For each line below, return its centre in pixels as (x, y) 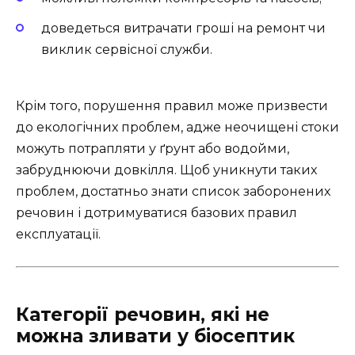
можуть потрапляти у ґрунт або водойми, (153, 148)
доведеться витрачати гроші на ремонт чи (183, 29)
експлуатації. (58, 234)
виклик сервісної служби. (127, 50)
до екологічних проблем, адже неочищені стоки (177, 127)
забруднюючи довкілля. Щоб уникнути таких (166, 170)
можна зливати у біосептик (155, 336)
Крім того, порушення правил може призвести (172, 105)
